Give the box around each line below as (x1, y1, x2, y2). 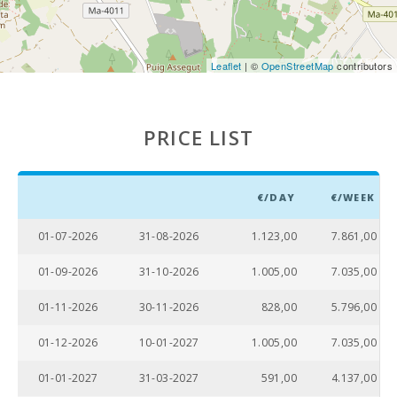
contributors (333, 58, 393, 73)
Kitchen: (20, 222, 63, 238)
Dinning (20, 258, 61, 274)
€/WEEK (330, 190, 375, 204)
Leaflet (210, 58, 242, 73)
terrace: (20, 187, 63, 203)
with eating (20, 322, 79, 338)
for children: (20, 109, 87, 125)
